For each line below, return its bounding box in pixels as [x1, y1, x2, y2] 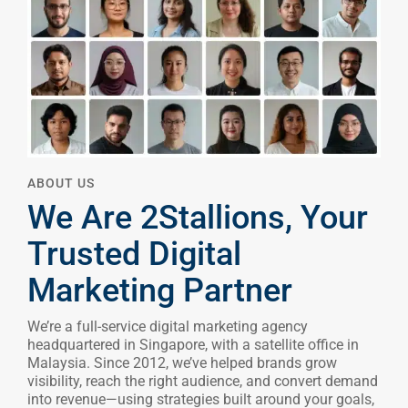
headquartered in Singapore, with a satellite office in [27, 336, 359, 354]
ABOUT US [27, 176, 95, 191]
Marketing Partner [27, 271, 292, 311]
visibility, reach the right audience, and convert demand [27, 372, 378, 391]
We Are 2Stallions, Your [27, 199, 368, 238]
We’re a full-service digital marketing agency [27, 318, 308, 336]
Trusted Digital [27, 235, 241, 274]
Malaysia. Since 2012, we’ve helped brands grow [27, 354, 337, 372]
